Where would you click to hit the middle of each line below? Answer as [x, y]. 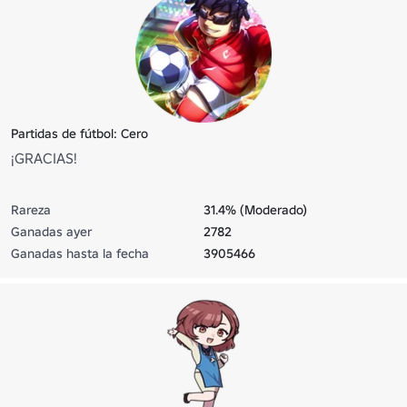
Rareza [31, 210]
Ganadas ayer [51, 232]
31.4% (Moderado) [255, 210]
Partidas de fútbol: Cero [79, 134]
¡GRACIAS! [44, 159]
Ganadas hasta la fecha [80, 254]
